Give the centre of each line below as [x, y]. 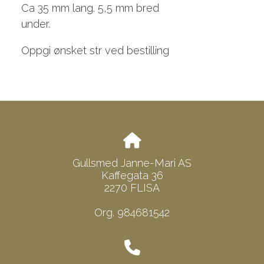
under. [35, 24]
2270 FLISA [132, 187]
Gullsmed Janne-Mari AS [132, 163]
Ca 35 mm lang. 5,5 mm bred [90, 8]
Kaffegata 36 [132, 175]
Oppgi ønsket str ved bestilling [95, 51]
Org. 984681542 [132, 212]
